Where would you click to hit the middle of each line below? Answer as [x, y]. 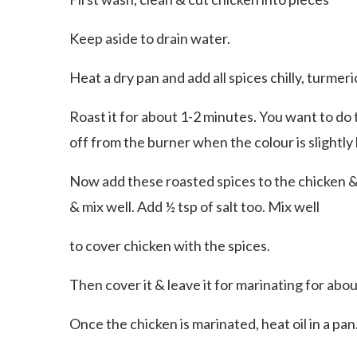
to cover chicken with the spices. [170, 245]
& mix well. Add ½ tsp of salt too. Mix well [194, 206]
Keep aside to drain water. [150, 38]
